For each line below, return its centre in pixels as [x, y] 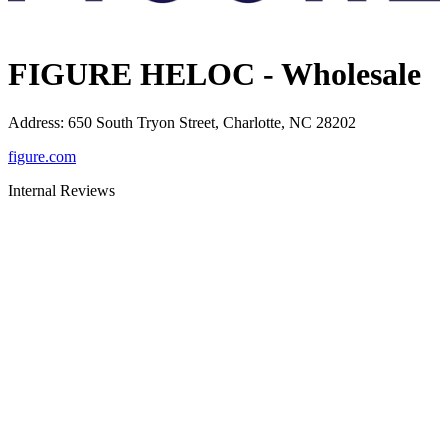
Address [34, 123]
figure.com [42, 157]
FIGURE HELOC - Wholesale [214, 74]
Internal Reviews [61, 191]
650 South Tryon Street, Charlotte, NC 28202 [212, 123]
